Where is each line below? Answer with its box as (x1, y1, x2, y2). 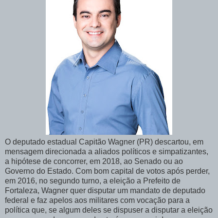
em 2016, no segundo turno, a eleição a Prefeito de (5, 177, 181, 185)
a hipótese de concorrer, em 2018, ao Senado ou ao (5, 157, 183, 166)
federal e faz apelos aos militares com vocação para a (5, 196, 190, 205)
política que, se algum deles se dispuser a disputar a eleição (5, 206, 213, 215)
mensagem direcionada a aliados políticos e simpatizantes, (5, 147, 208, 156)
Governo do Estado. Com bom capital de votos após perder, (5, 167, 210, 176)
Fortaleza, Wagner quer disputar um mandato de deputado (5, 186, 205, 195)
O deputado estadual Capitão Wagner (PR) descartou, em (5, 138, 203, 146)
